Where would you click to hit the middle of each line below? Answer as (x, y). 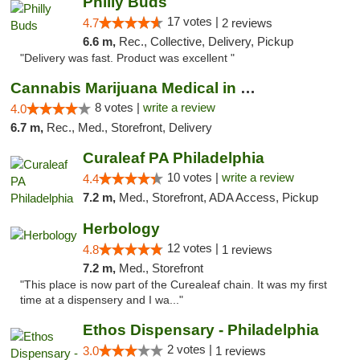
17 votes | (194, 21)
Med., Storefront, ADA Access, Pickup (218, 197)
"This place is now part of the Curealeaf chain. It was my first (174, 285)
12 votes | (194, 248)
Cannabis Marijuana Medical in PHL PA (248, 88)
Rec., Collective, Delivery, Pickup (206, 41)
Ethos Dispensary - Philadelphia (200, 330)
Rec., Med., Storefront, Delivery (129, 127)
